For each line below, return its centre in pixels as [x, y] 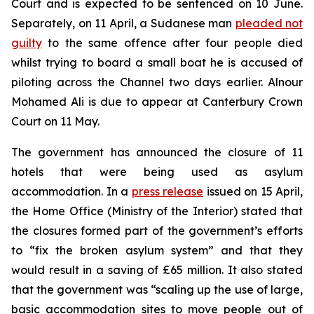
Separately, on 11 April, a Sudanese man [123, 23]
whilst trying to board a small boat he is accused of [157, 62]
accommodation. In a [71, 191]
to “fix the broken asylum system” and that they [157, 250]
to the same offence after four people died [172, 43]
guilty [27, 43]
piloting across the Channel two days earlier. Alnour [157, 82]
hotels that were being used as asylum [157, 172]
